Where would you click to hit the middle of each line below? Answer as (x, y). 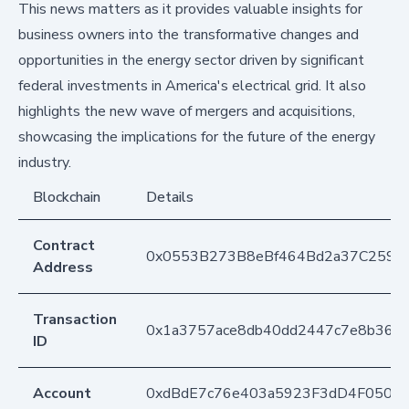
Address (63, 267)
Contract (64, 245)
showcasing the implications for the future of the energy (197, 136)
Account (62, 393)
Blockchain (67, 197)
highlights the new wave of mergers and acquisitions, (187, 111)
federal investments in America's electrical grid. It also (192, 85)
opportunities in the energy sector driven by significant (191, 60)
